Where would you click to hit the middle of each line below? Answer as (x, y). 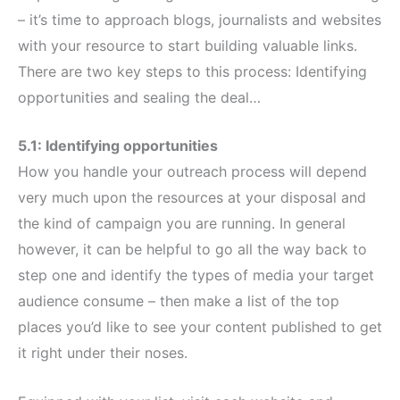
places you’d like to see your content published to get (200, 327)
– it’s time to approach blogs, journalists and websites (200, 19)
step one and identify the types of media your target (196, 275)
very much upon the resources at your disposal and (192, 198)
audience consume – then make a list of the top (179, 301)
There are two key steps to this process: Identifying (192, 71)
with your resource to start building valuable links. (187, 45)
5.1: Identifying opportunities (118, 146)
